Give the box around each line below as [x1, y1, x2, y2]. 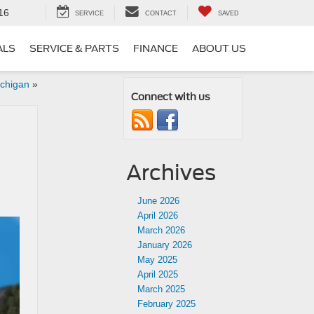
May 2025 [137, 254, 177, 265]
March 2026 [137, 225, 185, 235]
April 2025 [137, 269, 178, 280]
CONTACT [145, 10, 177, 18]
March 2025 [137, 284, 185, 294]
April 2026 [137, 210, 178, 221]
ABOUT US [192, 43, 246, 55]
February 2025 [137, 299, 196, 309]
